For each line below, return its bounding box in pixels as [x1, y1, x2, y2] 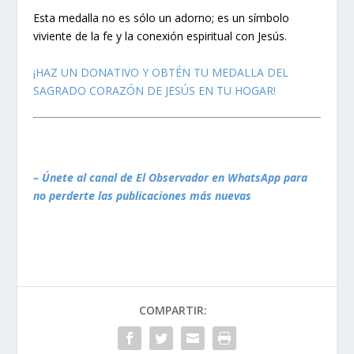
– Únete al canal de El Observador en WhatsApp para [33, 169, 308, 185]
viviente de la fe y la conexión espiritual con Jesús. [33, 28, 288, 44]
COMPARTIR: [139, 302, 207, 318]
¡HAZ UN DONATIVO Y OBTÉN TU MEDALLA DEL [33, 64, 289, 80]
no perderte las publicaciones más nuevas [33, 187, 252, 203]
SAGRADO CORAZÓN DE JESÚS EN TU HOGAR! [33, 82, 277, 98]
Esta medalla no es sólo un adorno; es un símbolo [33, 10, 290, 26]
